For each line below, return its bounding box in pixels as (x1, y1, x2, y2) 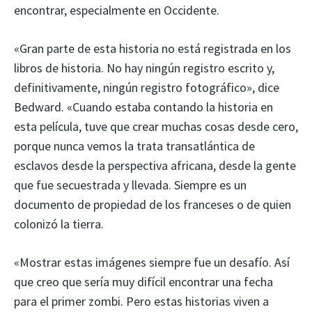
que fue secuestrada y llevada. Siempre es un (14, 176, 247, 193)
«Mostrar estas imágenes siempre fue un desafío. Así (14, 253, 290, 270)
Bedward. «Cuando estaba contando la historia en (14, 98, 273, 115)
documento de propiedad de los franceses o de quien (14, 196, 291, 212)
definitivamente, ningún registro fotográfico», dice (14, 79, 279, 95)
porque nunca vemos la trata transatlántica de (14, 137, 255, 154)
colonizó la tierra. (14, 215, 104, 232)
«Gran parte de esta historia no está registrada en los (14, 40, 291, 56)
